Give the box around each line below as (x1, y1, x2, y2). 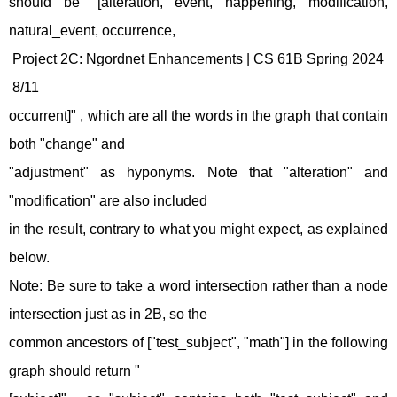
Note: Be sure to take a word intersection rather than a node (9, 278, 388, 293)
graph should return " (9, 363, 140, 378)
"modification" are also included (9, 193, 207, 208)
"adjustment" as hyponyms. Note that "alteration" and (9, 165, 388, 180)
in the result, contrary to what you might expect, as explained (9, 222, 388, 237)
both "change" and (9, 136, 125, 152)
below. (9, 250, 50, 265)
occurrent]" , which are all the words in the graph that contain (9, 108, 388, 123)
